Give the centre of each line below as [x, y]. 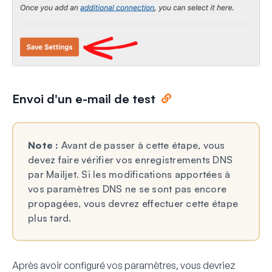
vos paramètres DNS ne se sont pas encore [127, 189]
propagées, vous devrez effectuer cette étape [133, 203]
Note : [43, 145]
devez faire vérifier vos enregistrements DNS [130, 159]
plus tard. [50, 218]
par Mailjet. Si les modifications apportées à [129, 174]
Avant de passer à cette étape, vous [142, 145]
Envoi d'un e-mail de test [84, 98]
